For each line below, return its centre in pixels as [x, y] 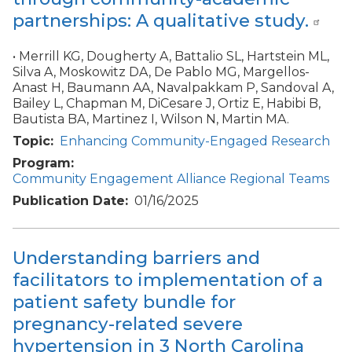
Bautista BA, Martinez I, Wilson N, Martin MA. [151, 119]
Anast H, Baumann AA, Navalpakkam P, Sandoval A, [173, 88]
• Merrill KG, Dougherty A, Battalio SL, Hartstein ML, [171, 57]
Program [42, 163]
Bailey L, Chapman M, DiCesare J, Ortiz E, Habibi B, [167, 104]
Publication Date [69, 201]
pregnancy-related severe [128, 323]
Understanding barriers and [136, 257]
